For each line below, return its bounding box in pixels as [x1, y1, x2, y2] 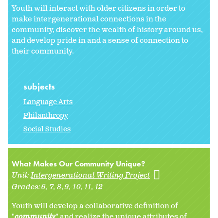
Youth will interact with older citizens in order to [12, 3, 185, 14]
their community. [12, 46, 74, 56]
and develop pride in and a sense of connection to [12, 35, 188, 46]
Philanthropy [23, 111, 68, 121]
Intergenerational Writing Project [31, 170, 150, 181]
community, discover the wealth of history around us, [12, 24, 203, 35]
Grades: [12, 182, 42, 193]
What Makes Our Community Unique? [12, 159, 145, 169]
